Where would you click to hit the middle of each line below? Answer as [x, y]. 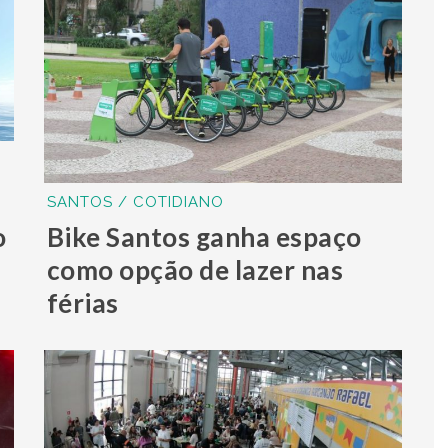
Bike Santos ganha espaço [204, 236]
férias [82, 302]
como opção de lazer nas [195, 269]
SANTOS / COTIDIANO [135, 201]
